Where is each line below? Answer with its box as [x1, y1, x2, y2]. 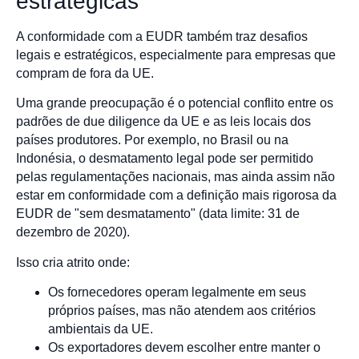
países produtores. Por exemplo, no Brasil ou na [16, 133, 288, 147]
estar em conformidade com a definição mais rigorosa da [16, 188, 337, 203]
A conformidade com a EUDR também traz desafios [16, 29, 308, 43]
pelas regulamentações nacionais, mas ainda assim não [16, 170, 335, 184]
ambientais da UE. [48, 322, 153, 337]
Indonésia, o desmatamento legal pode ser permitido [16, 151, 313, 166]
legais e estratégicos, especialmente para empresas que [16, 47, 336, 62]
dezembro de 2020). [16, 225, 130, 240]
